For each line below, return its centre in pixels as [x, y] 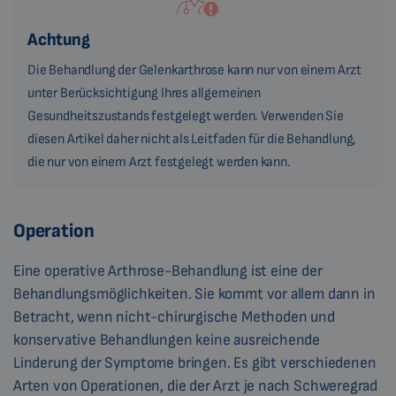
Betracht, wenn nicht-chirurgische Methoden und [174, 316]
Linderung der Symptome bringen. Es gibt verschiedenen [195, 362]
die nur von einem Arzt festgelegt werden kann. [159, 162]
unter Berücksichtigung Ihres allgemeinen [144, 93]
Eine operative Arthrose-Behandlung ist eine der [168, 270]
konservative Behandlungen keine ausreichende [167, 339]
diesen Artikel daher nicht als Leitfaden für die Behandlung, [192, 139]
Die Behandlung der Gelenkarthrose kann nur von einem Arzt [194, 70]
